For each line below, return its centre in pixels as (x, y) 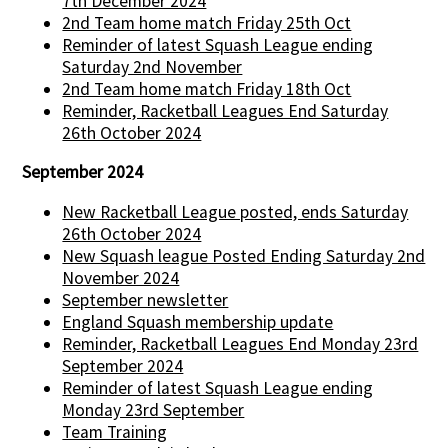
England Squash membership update (198, 321)
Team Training (115, 431)
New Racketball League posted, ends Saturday (235, 211)
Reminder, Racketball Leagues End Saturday (225, 110)
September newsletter (145, 299)
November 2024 (121, 277)
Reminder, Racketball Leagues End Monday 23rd (240, 343)
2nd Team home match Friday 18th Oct (207, 88)
